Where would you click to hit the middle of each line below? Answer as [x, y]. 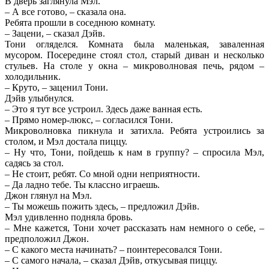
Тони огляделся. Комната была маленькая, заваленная [134, 44]
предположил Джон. [47, 238]
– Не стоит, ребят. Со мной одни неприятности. [102, 174]
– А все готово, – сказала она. [65, 11]
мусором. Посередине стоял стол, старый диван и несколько [134, 55]
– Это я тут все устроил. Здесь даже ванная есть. [104, 109]
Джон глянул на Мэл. [48, 195]
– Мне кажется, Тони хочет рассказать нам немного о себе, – [134, 228]
